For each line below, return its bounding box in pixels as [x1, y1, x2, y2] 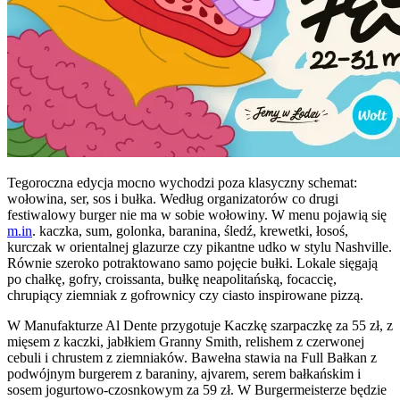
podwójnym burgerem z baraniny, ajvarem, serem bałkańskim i [7, 365, 361, 381]
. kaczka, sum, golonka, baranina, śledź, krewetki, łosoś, [32, 222, 348, 238]
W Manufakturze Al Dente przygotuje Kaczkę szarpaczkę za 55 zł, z [7, 317, 393, 333]
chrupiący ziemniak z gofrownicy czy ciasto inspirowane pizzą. [7, 287, 363, 303]
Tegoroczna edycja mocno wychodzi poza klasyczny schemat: [7, 174, 357, 190]
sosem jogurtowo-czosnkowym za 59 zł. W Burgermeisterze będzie [7, 381, 387, 397]
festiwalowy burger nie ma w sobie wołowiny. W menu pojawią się [7, 206, 387, 222]
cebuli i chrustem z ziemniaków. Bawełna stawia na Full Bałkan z [7, 349, 377, 365]
